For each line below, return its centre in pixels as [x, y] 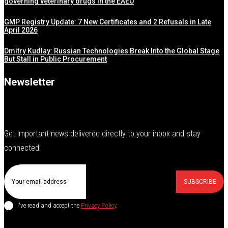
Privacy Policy [98, 205]
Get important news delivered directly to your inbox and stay [102, 134]
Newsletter [30, 82]
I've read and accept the [49, 205]
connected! [22, 148]
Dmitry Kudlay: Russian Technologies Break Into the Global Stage [112, 51]
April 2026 [21, 30]
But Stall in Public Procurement [55, 59]
